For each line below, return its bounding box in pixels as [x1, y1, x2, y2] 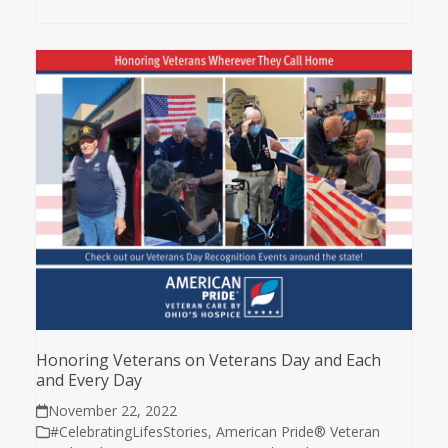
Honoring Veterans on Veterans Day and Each [35, 348, 381, 371]
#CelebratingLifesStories [49, 421, 208, 441]
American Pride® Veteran [215, 421, 380, 441]
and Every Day [35, 368, 142, 391]
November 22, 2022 [48, 400, 178, 420]
